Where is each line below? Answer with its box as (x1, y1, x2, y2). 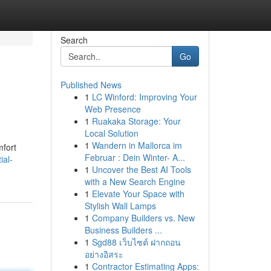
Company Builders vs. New (91, 212, 195, 224)
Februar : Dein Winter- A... (84, 151, 185, 163)
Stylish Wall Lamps (84, 200, 156, 212)
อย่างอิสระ (84, 248, 123, 260)
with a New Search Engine (84, 175, 185, 188)
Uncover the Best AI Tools (91, 163, 191, 175)
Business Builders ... (84, 224, 162, 236)
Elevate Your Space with (91, 188, 184, 200)
